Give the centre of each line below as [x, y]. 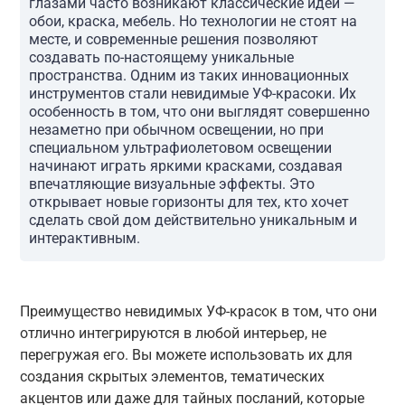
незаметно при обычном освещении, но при [176, 129]
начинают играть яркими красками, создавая [185, 165]
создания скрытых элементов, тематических [172, 376]
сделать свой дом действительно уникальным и [193, 220]
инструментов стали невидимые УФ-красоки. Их [192, 93]
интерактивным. [84, 238]
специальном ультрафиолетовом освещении [180, 147]
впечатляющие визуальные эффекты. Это [171, 184]
